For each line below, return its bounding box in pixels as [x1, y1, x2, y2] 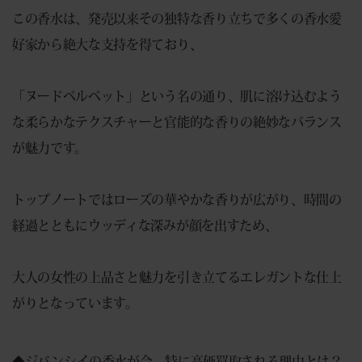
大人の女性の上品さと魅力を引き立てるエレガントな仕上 [12, 270, 342, 284]
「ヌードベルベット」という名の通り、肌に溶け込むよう [12, 89, 342, 103]
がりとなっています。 [12, 296, 138, 309]
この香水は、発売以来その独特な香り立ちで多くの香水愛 [12, 11, 342, 25]
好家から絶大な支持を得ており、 [12, 37, 203, 51]
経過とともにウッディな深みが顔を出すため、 [12, 218, 278, 232]
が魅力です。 [12, 141, 88, 154]
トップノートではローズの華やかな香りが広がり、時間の [12, 192, 342, 206]
